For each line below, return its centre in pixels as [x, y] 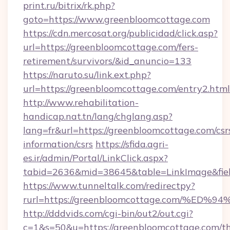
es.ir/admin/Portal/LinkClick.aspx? [95, 158]
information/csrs [58, 144]
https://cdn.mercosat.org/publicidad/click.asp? [120, 33]
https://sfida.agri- [132, 144]
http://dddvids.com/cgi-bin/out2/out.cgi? [108, 213]
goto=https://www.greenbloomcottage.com [117, 19]
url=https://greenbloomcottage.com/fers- [111, 47]
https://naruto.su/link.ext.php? [87, 75]
